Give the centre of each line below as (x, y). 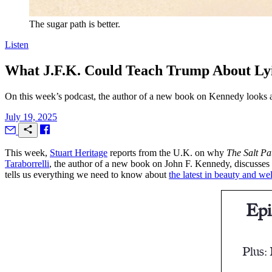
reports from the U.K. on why (167, 152)
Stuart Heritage (79, 152)
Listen (17, 45)
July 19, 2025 (31, 117)
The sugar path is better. (75, 24)
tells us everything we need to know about (87, 174)
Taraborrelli (27, 163)
